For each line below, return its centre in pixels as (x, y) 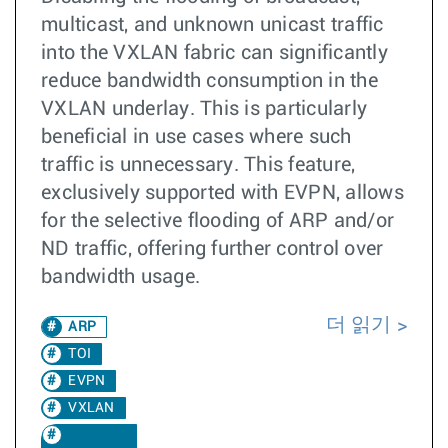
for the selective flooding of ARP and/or (217, 221)
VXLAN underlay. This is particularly (204, 109)
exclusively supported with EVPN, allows (222, 193)
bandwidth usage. (120, 277)
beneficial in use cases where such (196, 137)
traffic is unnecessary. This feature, (198, 165)
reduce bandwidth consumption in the (209, 81)
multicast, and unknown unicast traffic (212, 25)
